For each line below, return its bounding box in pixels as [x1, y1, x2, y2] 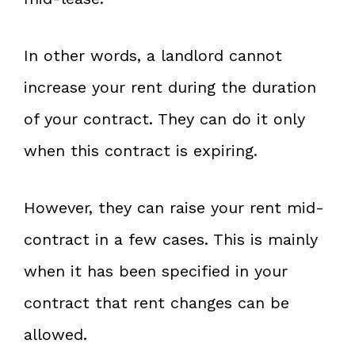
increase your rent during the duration [24, 77, 316, 97]
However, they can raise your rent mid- [24, 197, 324, 217]
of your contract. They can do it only [24, 109, 305, 128]
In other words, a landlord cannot [24, 45, 282, 65]
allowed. [24, 324, 87, 344]
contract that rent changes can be [24, 292, 289, 312]
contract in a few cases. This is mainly [24, 229, 318, 249]
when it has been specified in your [24, 261, 288, 281]
